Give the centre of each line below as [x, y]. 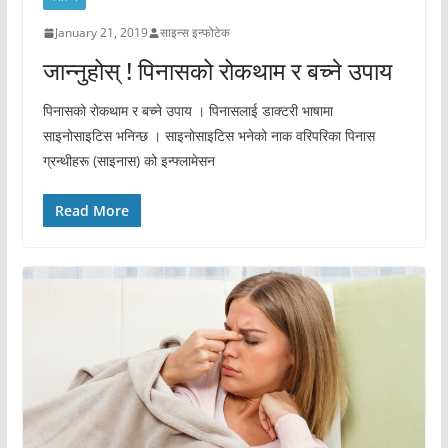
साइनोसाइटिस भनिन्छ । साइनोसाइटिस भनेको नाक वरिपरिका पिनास [208, 136]
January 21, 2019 [101, 33]
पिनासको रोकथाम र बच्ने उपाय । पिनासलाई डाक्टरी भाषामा [187, 111]
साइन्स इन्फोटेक [194, 33]
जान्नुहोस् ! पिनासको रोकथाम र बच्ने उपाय [217, 71]
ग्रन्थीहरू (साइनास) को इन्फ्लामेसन [128, 161]
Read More [91, 211]
